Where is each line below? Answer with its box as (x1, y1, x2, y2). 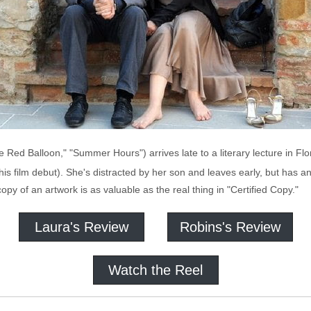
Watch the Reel (108, 262, 203, 278)
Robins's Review (179, 219, 280, 235)
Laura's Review (34, 219, 128, 235)
